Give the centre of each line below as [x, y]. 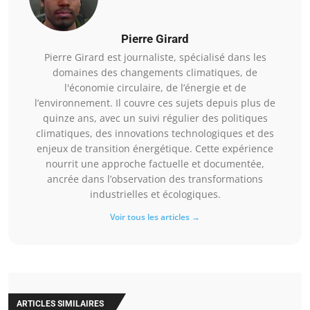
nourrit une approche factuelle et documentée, [155, 164]
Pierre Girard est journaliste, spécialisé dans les [155, 57]
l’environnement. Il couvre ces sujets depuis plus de [155, 103]
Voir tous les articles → [155, 217]
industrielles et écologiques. [155, 194]
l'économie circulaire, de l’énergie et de [155, 88]
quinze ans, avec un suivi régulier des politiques [155, 118]
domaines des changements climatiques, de [155, 73]
